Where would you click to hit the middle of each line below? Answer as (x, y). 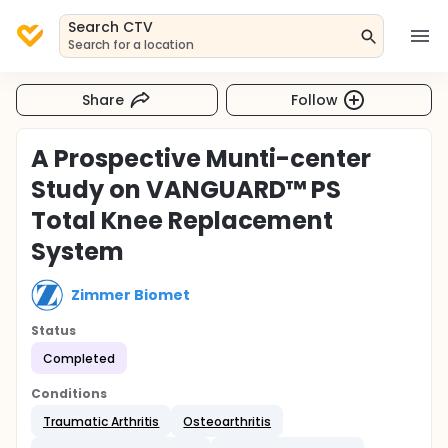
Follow (315, 99)
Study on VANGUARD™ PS (186, 189)
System (77, 251)
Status (53, 330)
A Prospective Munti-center (201, 158)
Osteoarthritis (227, 421)
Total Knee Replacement (182, 220)
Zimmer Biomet (130, 294)
